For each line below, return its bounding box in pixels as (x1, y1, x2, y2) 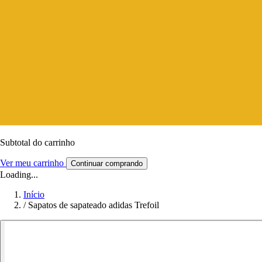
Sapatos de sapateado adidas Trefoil (28, 199, 159, 210)
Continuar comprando (71, 158, 143, 168)
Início (23, 189, 44, 199)
